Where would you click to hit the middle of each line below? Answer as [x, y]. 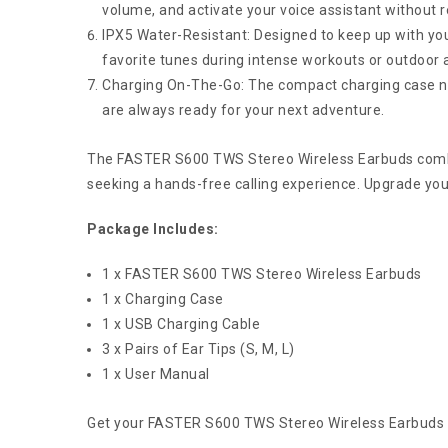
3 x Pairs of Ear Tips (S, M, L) [198, 349]
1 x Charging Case [163, 299]
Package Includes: [153, 229]
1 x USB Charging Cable [181, 324]
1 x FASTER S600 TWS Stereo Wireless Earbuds [262, 274]
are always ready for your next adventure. [243, 110]
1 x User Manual [156, 374]
